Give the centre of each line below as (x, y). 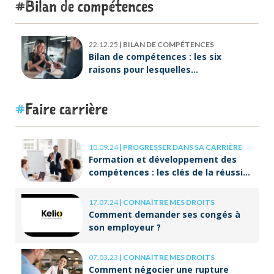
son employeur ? (125, 227)
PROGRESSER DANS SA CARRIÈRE (183, 147)
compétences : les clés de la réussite (171, 172)
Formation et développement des (163, 159)
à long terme (117, 185)
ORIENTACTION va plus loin (148, 82)
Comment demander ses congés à (165, 214)
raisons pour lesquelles (140, 69)
